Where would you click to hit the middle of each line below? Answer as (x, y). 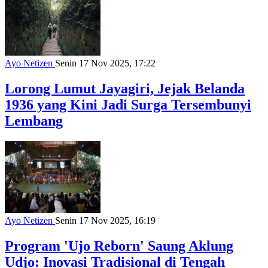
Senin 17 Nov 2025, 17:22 (105, 63)
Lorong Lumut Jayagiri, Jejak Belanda (125, 89)
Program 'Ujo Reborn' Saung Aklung (119, 246)
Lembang (34, 121)
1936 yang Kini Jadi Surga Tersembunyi (128, 105)
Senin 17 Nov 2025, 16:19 (105, 221)
